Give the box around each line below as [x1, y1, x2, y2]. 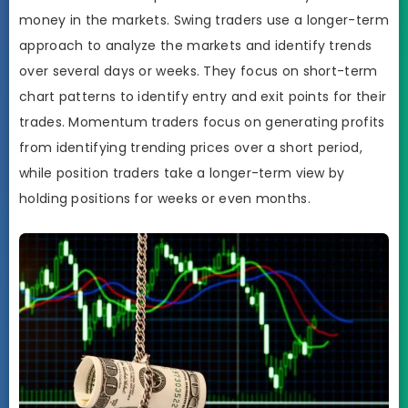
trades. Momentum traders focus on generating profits [19, 113, 385, 132]
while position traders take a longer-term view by [19, 164, 345, 183]
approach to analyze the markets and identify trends [19, 36, 372, 56]
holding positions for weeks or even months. [19, 189, 311, 209]
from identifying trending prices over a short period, [19, 138, 362, 158]
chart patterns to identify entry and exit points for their [19, 87, 387, 107]
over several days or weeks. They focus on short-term [19, 62, 378, 81]
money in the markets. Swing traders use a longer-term [19, 11, 389, 30]
